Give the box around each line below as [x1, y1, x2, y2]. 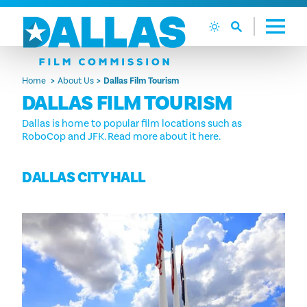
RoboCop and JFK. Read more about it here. [22, 130, 221, 143]
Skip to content [16, 14, 88, 26]
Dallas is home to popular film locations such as [22, 117, 242, 130]
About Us [58, 75, 94, 86]
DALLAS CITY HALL [22, 168, 146, 188]
